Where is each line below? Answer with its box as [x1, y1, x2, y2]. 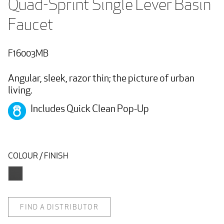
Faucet [8, 14, 56, 34]
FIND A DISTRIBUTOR [20, 202, 98, 211]
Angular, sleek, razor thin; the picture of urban [8, 71, 194, 84]
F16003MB [8, 47, 48, 59]
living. [8, 83, 32, 96]
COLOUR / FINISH [8, 150, 68, 161]
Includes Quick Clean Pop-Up [26, 102, 149, 115]
